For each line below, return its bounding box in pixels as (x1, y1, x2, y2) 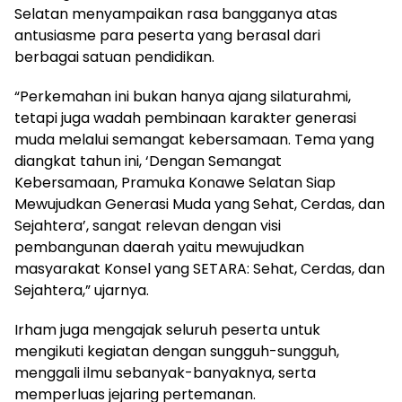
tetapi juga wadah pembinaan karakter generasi (14, 107, 356, 128)
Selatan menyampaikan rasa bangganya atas (14, 3, 337, 24)
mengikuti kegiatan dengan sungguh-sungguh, (14, 340, 339, 362)
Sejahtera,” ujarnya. (14, 279, 149, 301)
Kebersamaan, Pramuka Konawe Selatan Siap (14, 171, 336, 193)
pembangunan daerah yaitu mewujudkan (14, 236, 304, 258)
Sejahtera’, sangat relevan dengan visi (14, 214, 281, 236)
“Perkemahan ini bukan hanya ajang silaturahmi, (14, 85, 351, 107)
